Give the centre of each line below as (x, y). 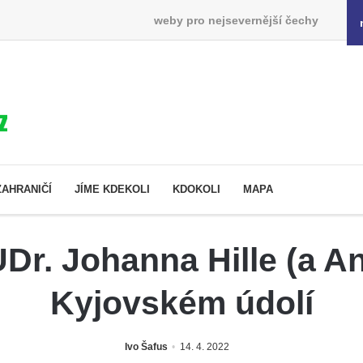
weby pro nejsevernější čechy (236, 20)
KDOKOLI (196, 189)
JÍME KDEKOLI (112, 189)
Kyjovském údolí (181, 303)
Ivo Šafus (146, 346)
